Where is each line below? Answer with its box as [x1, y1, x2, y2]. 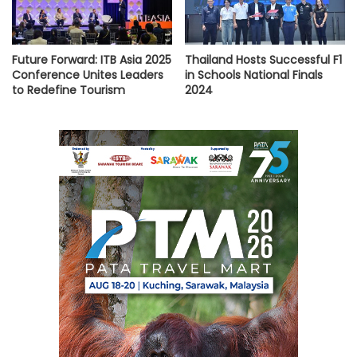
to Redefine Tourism [12, 82, 125, 99]
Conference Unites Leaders [12, 67, 163, 84]
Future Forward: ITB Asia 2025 [12, 52, 171, 69]
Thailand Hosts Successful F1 [185, 52, 342, 69]
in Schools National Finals [185, 67, 323, 84]
